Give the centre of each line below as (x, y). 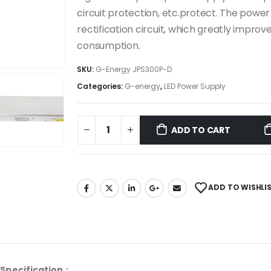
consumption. (109, 45)
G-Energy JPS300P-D (134, 70)
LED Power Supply (195, 87)
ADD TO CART (201, 130)
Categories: (101, 87)
